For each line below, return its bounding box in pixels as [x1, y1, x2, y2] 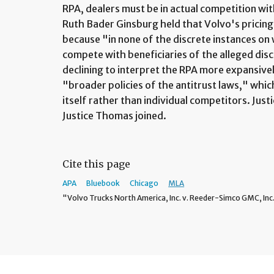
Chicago [130, 179, 159, 188]
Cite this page [62, 158, 131, 171]
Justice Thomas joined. [62, 109, 167, 122]
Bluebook [86, 179, 120, 188]
